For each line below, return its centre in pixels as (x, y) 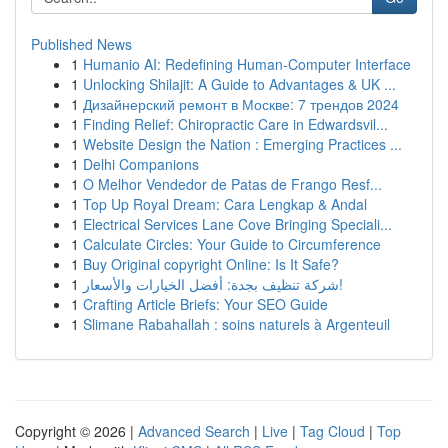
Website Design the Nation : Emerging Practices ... (242, 144)
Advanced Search (194, 431)
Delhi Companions (141, 164)
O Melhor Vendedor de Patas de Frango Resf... (232, 184)
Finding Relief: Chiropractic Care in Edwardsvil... (235, 124)
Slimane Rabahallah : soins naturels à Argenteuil (236, 324)
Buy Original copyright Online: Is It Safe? (211, 264)
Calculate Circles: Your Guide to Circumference (232, 244)
